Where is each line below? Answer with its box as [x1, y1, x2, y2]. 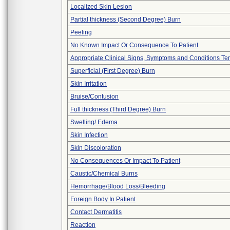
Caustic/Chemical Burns [70, 170, 138, 177]
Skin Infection [70, 131, 108, 139]
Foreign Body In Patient [70, 196, 136, 203]
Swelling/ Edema [70, 119, 118, 126]
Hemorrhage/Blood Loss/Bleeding [70, 183, 165, 190]
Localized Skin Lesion [70, 3, 132, 10]
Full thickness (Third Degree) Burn [70, 106, 166, 113]
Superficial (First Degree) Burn [70, 67, 155, 74]
